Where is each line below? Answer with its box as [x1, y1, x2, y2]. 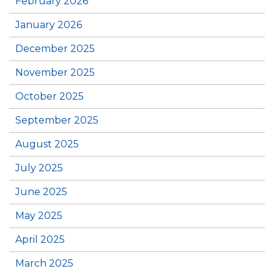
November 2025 [15, 67, 95, 78]
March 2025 [15, 257, 73, 269]
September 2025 [15, 114, 98, 126]
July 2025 [15, 162, 63, 174]
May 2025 [15, 210, 62, 221]
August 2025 [15, 138, 79, 150]
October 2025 [15, 91, 84, 102]
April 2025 [15, 234, 65, 245]
